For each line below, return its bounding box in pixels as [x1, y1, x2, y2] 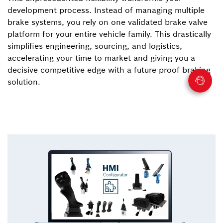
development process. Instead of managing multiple [7, 4, 205, 15]
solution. [7, 76, 40, 87]
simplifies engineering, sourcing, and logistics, [7, 40, 182, 51]
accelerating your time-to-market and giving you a [7, 52, 195, 63]
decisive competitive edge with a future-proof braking [7, 64, 211, 75]
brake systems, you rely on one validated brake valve [7, 16, 208, 27]
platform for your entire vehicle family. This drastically [7, 28, 211, 39]
